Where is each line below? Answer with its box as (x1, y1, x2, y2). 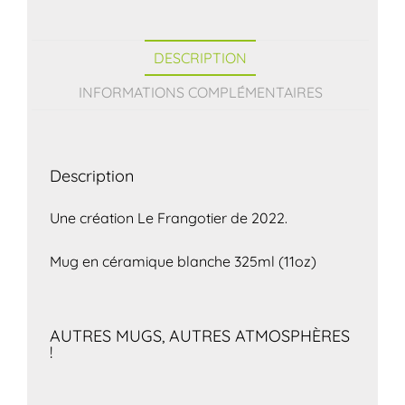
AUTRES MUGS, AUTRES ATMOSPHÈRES (50, 325, 350, 346)
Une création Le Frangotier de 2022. (50, 208, 287, 227)
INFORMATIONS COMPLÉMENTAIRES (78, 82, 323, 101)
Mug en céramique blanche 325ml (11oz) (50, 251, 316, 270)
